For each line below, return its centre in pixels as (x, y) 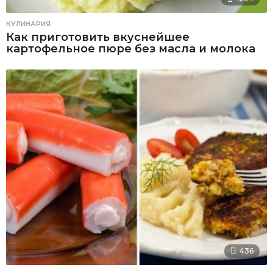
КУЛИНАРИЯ (28, 23)
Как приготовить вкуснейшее (98, 37)
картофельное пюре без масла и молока (131, 48)
